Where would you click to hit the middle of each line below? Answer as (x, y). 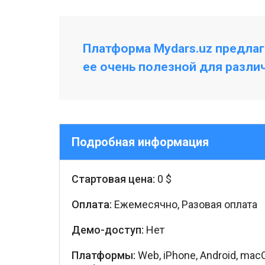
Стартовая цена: (113, 179)
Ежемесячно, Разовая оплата (185, 204)
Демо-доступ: (108, 230)
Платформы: (104, 255)
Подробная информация (140, 142)
